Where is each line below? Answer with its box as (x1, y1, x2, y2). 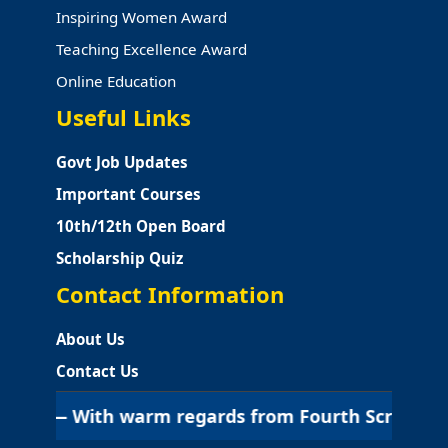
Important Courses (56, 183, 201, 204)
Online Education (56, 70, 176, 91)
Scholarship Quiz (56, 247, 183, 268)
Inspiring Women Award (56, 6, 227, 27)
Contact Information (56, 278, 284, 309)
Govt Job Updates (56, 151, 188, 172)
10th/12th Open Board (56, 215, 226, 236)
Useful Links (56, 101, 191, 132)
